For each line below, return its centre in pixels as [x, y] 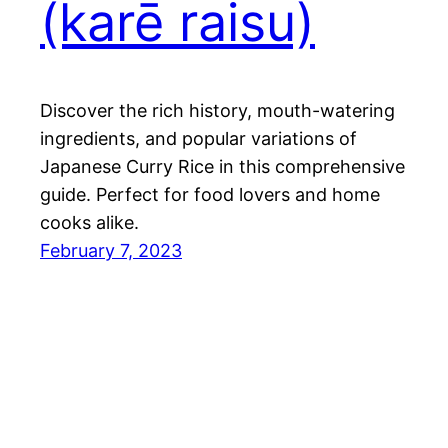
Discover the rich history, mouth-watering [217, 110]
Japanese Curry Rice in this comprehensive [222, 166]
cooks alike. [89, 222]
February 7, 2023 [111, 250]
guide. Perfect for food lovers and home [210, 194]
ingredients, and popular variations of [198, 138]
